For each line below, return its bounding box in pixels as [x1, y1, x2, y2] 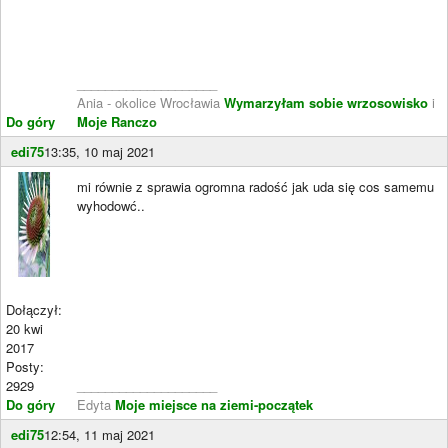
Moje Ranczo [77, 111, 157, 131]
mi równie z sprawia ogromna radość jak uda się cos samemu [77, 176, 434, 196]
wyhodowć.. [77, 195, 145, 215]
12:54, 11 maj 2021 [44, 424, 155, 444]
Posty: [6, 356, 44, 376]
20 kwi [6, 318, 43, 338]
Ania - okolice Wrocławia [77, 92, 224, 112]
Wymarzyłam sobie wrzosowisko [224, 92, 428, 112]
